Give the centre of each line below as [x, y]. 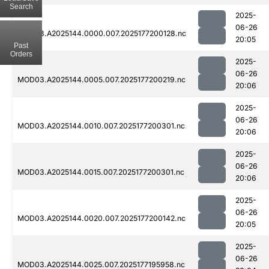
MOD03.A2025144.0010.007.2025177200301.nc [101, 126]
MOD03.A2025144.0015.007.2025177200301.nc [101, 172]
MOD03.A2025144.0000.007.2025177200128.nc [102, 34]
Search [21, 6]
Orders [21, 54]
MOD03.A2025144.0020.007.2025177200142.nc [101, 219]
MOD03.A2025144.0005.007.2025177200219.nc [101, 80]
